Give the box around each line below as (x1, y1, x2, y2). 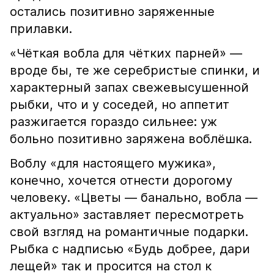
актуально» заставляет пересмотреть (10, 207, 244, 222)
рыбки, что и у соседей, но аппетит (10, 97, 229, 112)
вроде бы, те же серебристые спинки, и (10, 63, 260, 78)
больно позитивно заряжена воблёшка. (10, 131, 252, 146)
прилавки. (10, 21, 72, 36)
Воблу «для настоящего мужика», (10, 156, 216, 171)
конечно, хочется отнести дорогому (10, 173, 232, 188)
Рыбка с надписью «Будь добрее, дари (10, 242, 250, 256)
